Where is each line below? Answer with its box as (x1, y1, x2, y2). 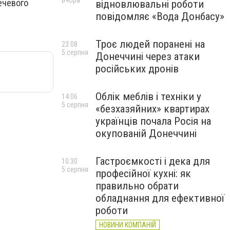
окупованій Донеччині (95, 127, 197, 140)
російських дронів (95, 63, 179, 75)
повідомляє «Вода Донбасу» (95, 10, 224, 23)
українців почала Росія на (95, 115, 211, 127)
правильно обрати (95, 180, 179, 192)
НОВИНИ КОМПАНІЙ (99, 221, 156, 229)
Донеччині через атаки (95, 50, 200, 63)
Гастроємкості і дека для (95, 155, 210, 167)
